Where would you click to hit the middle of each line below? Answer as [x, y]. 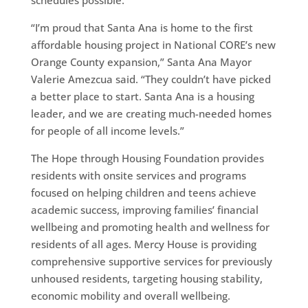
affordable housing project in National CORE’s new [153, 44]
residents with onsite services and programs [138, 175]
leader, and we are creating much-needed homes [151, 113]
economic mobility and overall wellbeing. [130, 295]
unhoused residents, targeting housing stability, [146, 278]
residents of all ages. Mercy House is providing [143, 244]
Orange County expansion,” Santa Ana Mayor [141, 62]
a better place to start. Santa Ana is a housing [142, 96]
